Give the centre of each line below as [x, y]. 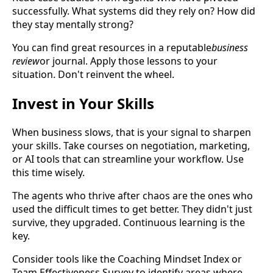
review [26, 61]
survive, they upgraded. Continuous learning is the [129, 222]
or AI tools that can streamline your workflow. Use [128, 159]
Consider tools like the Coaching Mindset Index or [127, 259]
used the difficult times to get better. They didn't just [132, 209]
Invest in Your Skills [83, 103]
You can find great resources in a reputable [112, 48]
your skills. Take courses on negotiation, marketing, [131, 145]
